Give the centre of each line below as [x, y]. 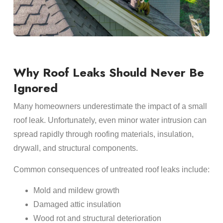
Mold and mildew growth [76, 191]
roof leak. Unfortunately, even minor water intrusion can [110, 120]
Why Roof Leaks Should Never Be [109, 73]
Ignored [35, 88]
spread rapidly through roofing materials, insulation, [103, 134]
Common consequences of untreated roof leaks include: [111, 169]
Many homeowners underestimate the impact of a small [110, 107]
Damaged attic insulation [77, 205]
